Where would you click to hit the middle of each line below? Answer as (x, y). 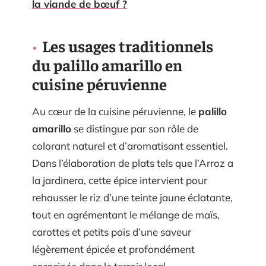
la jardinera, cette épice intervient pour (120, 180)
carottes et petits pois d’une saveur (112, 232)
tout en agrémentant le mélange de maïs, (126, 215)
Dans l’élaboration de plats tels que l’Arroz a (133, 163)
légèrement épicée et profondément (113, 249)
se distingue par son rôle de (135, 129)
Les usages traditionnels (128, 46)
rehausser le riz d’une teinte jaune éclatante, (132, 197)
